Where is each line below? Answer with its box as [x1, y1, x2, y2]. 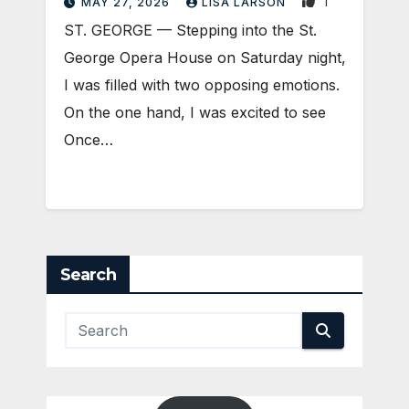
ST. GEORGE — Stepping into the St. [64, 21, 317, 40]
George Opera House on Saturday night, [64, 48, 346, 68]
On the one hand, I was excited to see [64, 103, 326, 122]
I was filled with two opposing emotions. [64, 76, 340, 95]
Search [60, 264, 116, 285]
